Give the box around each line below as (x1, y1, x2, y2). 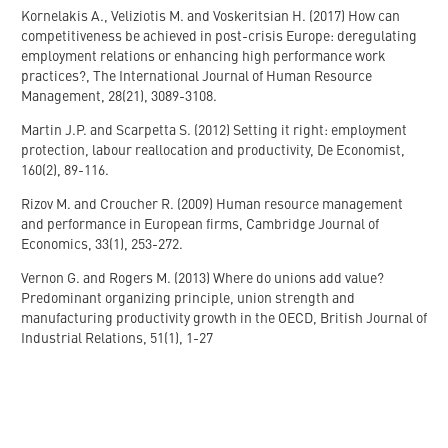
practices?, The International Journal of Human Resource (21, 69, 372, 84)
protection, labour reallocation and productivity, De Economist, (21, 143, 405, 158)
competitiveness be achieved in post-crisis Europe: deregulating (21, 29, 417, 44)
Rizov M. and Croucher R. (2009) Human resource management (21, 197, 403, 212)
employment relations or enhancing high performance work (21, 49, 386, 64)
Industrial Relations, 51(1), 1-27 (21, 331, 213, 346)
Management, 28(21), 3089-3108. (21, 89, 217, 104)
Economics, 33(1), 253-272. (21, 237, 183, 252)
